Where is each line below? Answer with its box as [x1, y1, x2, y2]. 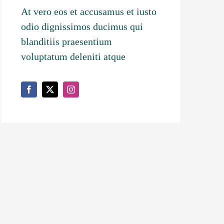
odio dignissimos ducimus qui [21, 20, 143, 32]
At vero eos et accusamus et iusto [21, 5, 157, 17]
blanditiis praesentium [21, 35, 112, 47]
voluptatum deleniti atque [21, 50, 126, 62]
